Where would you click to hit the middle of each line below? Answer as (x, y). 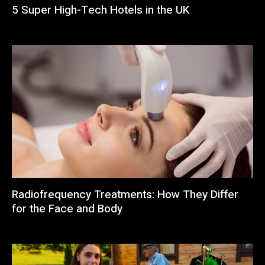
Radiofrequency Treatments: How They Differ (125, 194)
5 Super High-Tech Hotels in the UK (101, 10)
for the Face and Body (67, 209)
